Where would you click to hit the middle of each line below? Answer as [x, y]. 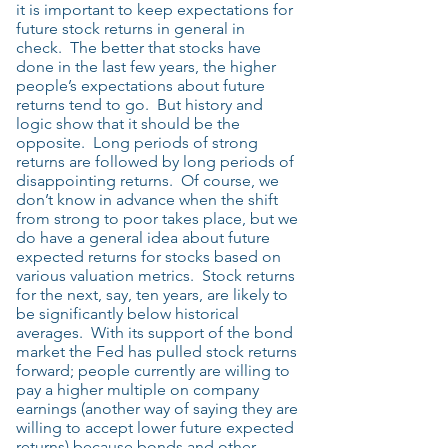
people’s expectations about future [140, 85]
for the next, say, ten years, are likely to [152, 294]
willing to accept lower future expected [155, 427]
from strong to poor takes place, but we [157, 218]
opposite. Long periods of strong [137, 142]
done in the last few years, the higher [146, 66]
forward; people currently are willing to [153, 370]
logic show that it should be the [128, 123]
